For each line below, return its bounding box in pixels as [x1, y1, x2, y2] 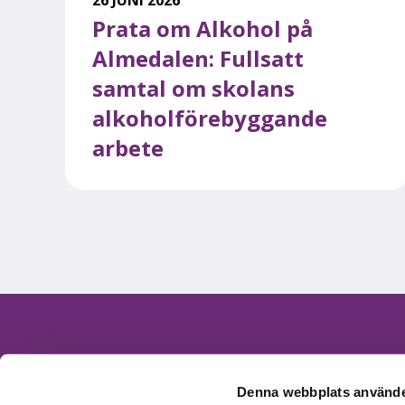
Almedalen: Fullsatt [92, 42, 304, 73]
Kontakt [41, 362, 118, 387]
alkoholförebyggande [92, 102, 327, 133]
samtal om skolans [92, 72, 295, 103]
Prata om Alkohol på [92, 13, 313, 43]
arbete [92, 132, 164, 163]
